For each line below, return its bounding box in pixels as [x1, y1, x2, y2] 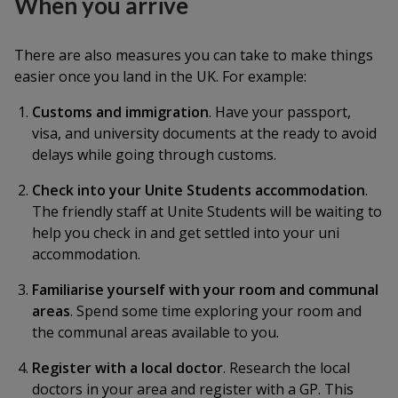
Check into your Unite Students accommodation [32, 180, 365, 200]
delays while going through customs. [32, 145, 276, 164]
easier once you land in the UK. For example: [14, 67, 306, 86]
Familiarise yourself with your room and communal [32, 280, 378, 299]
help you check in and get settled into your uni [32, 223, 339, 243]
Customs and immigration [32, 102, 209, 122]
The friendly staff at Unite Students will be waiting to [32, 202, 382, 221]
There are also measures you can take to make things [14, 45, 373, 65]
